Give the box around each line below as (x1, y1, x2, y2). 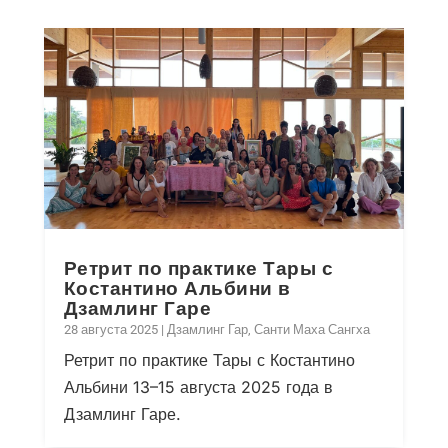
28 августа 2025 (63, 321, 158, 337)
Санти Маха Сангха (253, 321, 370, 337)
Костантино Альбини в (63, 276, 291, 300)
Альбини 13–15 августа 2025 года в (63, 376, 333, 397)
